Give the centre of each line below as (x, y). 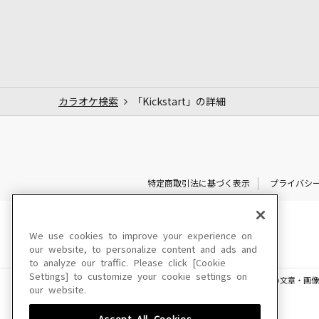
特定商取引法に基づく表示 (198, 183)
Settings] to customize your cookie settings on (138, 277)
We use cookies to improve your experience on (141, 236)
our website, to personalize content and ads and (143, 250)
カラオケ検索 (88, 101)
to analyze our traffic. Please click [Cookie (127, 263)
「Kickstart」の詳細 (179, 101)
